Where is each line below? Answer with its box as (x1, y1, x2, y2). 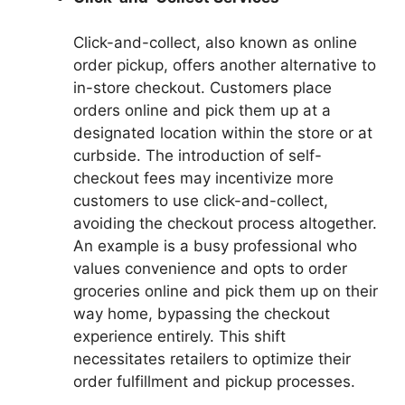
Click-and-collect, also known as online (73, 33, 357, 52)
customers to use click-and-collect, (73, 192, 328, 211)
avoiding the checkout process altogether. (73, 214, 377, 233)
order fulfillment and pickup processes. (73, 372, 355, 391)
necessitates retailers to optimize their (73, 350, 351, 369)
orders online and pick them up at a (73, 101, 331, 120)
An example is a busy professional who (73, 237, 357, 256)
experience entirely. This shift (73, 327, 286, 346)
